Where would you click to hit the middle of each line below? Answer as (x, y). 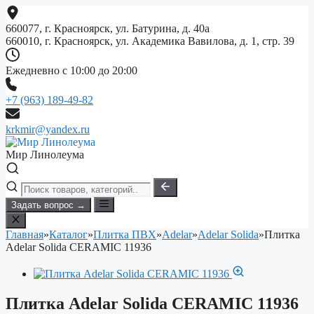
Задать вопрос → (48, 205)
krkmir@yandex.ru (48, 129)
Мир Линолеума (45, 155)
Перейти (26, 11)
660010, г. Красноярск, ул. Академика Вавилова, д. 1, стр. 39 (150, 41)
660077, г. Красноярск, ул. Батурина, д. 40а (108, 28)
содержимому (38, 36)
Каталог (68, 234)
